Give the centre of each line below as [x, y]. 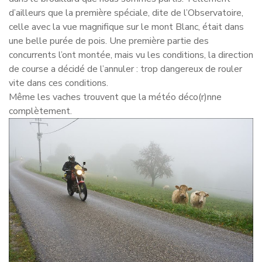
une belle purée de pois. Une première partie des [109, 41]
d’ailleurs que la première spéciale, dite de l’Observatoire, [126, 13]
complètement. [40, 111]
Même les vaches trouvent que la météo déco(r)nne [115, 97]
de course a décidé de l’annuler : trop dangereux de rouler [125, 69]
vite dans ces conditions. [58, 83]
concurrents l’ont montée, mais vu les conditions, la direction [131, 55]
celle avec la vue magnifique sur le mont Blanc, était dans [126, 27]
